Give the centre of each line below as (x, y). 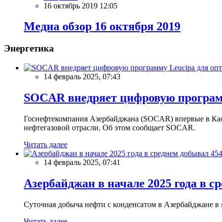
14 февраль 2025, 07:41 (82, 162)
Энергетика (29, 49)
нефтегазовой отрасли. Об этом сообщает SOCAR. (110, 127)
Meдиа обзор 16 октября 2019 (102, 27)
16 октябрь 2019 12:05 (81, 5)
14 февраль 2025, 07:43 (82, 77)
